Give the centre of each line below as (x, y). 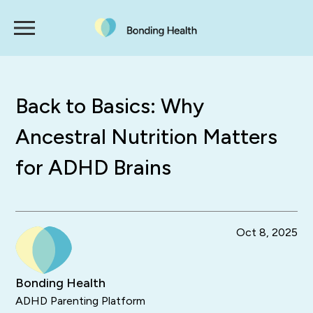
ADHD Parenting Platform (81, 301)
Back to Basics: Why (110, 106)
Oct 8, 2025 (267, 232)
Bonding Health (61, 283)
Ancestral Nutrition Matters (147, 137)
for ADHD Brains (94, 167)
